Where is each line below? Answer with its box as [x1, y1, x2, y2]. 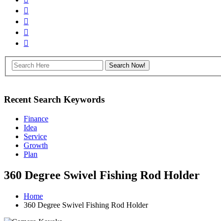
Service [24, 132, 47, 141]
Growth [24, 141, 48, 150]
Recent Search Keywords [4, 94, 105, 105]
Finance [24, 114, 48, 123]
